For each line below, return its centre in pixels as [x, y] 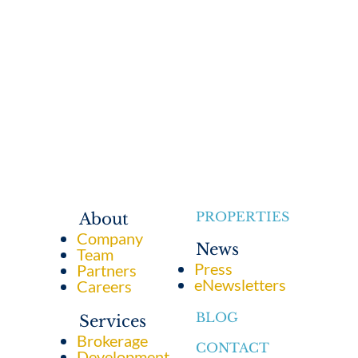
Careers [105, 286]
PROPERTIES [243, 217]
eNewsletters [240, 285]
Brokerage [113, 341]
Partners [107, 270]
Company [110, 239]
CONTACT [233, 348]
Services [113, 322]
